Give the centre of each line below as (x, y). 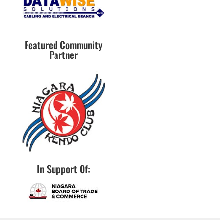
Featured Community (64, 45)
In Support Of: (63, 169)
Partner (64, 55)
